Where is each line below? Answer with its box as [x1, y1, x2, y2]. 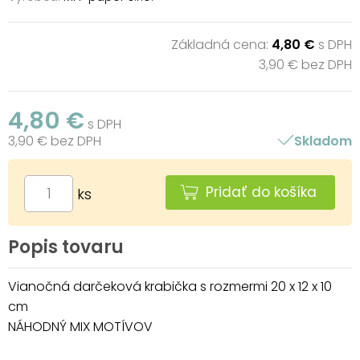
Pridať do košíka [206, 182, 317, 202]
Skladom [293, 131, 352, 150]
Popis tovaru [8, 234, 124, 260]
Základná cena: [170, 35, 272, 54]
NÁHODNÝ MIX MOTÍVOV [8, 317, 153, 336]
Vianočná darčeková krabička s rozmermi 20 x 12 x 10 [8, 276, 332, 296]
